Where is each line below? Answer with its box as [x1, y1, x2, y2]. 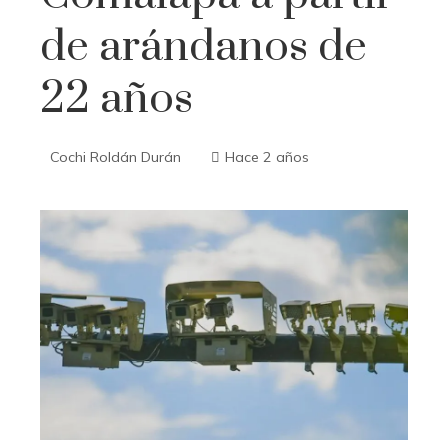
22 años [40, 72, 193, 126]
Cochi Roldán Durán [50, 148, 181, 166]
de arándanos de [40, 20, 367, 74]
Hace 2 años [225, 148, 309, 166]
